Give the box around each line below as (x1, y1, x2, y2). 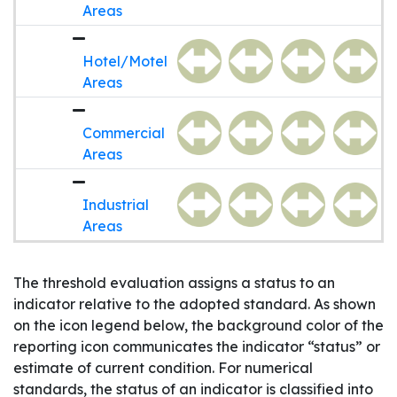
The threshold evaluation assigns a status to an (13, 274, 335, 292)
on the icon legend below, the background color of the (13, 316, 384, 335)
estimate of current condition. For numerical (13, 359, 313, 378)
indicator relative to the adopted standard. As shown (13, 295, 376, 314)
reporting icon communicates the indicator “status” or (13, 338, 380, 356)
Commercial (82, 124, 165, 143)
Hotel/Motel (82, 52, 167, 71)
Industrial (82, 196, 149, 214)
